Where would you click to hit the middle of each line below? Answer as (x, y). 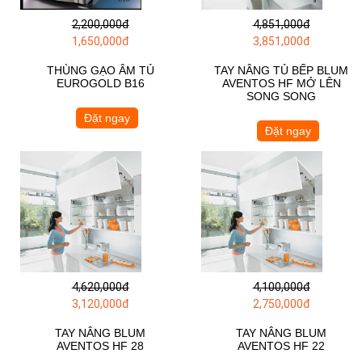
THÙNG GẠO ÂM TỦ (100, 70)
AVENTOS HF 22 (282, 345)
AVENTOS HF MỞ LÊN (281, 83)
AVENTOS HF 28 (101, 345)
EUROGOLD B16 (100, 83)
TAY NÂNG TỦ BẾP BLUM (282, 70)
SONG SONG (282, 96)
